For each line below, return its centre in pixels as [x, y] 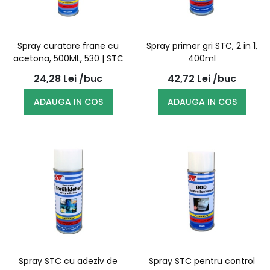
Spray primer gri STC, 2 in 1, [202, 46]
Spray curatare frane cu [68, 46]
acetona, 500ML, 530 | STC [68, 58]
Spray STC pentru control [202, 261]
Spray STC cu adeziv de [68, 261]
